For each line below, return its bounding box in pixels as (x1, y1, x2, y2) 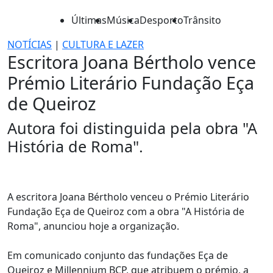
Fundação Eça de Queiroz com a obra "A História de (7, 205, 244, 218)
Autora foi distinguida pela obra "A (7, 118, 257, 138)
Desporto (140, 13, 183, 27)
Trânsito (183, 13, 221, 27)
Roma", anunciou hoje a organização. (7, 219, 179, 233)
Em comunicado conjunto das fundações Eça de (7, 249, 228, 262)
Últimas (71, 13, 107, 27)
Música (107, 13, 140, 27)
